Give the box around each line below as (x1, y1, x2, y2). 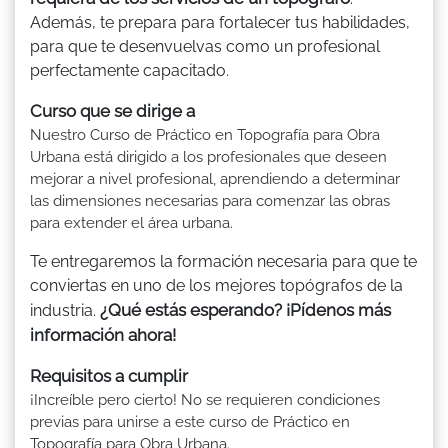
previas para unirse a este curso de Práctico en (30, 412, 350, 431)
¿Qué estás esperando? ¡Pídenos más (100, 299, 391, 320)
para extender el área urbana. (30, 213, 233, 232)
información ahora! (30, 324, 176, 345)
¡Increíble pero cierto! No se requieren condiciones (30, 390, 380, 409)
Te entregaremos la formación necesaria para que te (30, 251, 417, 271)
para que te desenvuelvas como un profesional (30, 36, 380, 56)
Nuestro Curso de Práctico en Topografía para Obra (30, 125, 380, 144)
